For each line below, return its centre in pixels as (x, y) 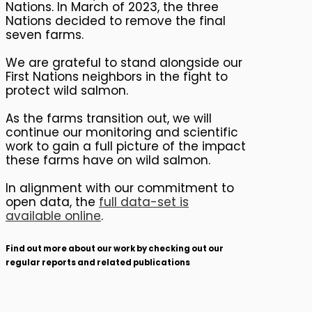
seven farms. (45, 34)
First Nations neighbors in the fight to (117, 76)
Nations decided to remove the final (116, 21)
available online (53, 216)
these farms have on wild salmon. (108, 160)
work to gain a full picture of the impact (126, 146)
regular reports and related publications (98, 262)
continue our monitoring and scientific (122, 132)
